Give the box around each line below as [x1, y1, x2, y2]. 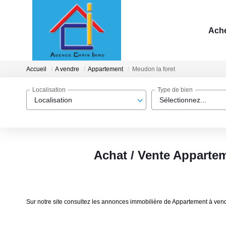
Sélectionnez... [159, 96, 206, 104]
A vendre [55, 66, 79, 73]
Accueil [26, 66, 46, 73]
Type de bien [157, 86, 193, 94]
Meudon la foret [132, 66, 175, 73]
